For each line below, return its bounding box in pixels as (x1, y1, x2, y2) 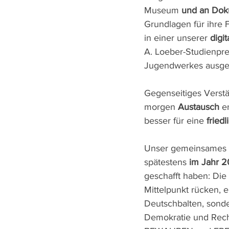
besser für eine (144, 116, 207, 126)
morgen (144, 102, 178, 112)
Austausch (178, 102, 219, 112)
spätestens (144, 157, 189, 167)
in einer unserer (144, 33, 210, 43)
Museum (144, 5, 181, 15)
